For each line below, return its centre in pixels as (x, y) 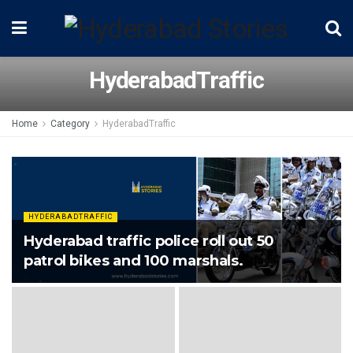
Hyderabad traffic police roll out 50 (149, 241)
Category (70, 124)
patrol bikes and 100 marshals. (134, 261)
